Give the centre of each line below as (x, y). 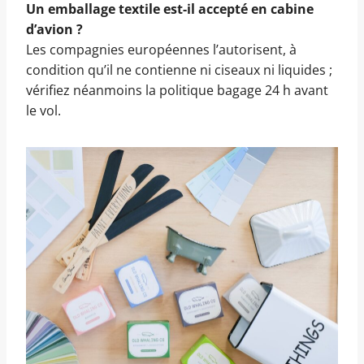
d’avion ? (54, 29)
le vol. (43, 110)
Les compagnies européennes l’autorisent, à (161, 49)
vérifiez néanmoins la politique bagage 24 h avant (177, 90)
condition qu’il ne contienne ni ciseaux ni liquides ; (179, 69)
